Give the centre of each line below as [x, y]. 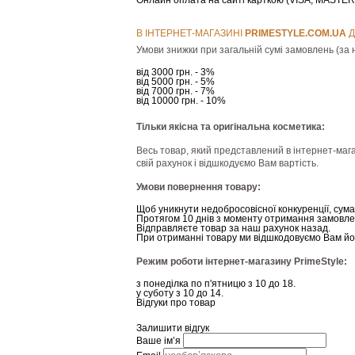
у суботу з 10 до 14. [180, 293]
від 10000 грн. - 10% [181, 101]
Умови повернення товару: [198, 187]
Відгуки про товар [176, 303]
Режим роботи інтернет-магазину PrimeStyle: [242, 261]
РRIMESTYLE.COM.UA [296, 33]
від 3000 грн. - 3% [176, 72]
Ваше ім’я [158, 341]
